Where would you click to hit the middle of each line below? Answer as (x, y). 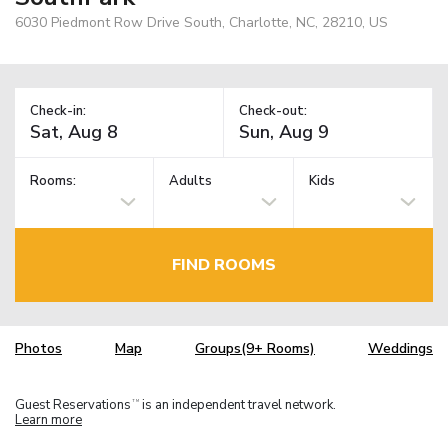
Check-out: (273, 110)
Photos (38, 349)
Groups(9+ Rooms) (255, 349)
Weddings (400, 349)
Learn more (48, 419)
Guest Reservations (73, 404)
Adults (191, 181)
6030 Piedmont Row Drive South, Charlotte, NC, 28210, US (201, 22)
